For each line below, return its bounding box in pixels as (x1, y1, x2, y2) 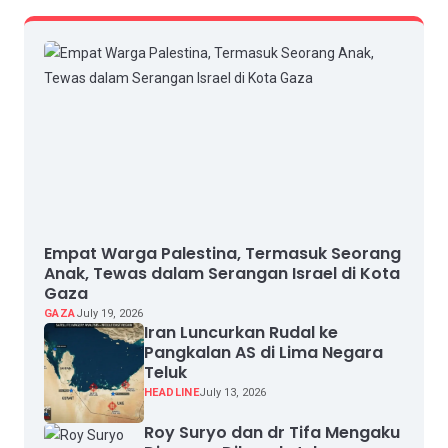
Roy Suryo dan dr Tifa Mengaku (143, 420, 400, 444)
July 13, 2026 (199, 385, 267, 399)
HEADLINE (143, 385, 200, 399)
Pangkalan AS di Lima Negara (143, 340, 383, 364)
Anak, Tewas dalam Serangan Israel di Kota (43, 261, 400, 285)
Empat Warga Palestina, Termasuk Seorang (43, 241, 401, 265)
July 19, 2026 (75, 306, 143, 320)
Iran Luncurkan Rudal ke (143, 320, 338, 344)
